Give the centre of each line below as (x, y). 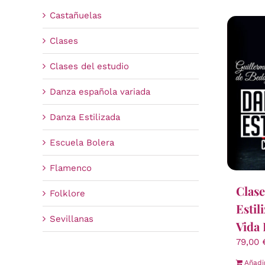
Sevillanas (71, 219)
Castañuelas (75, 15)
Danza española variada (100, 91)
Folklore (67, 193)
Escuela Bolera (82, 142)
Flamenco (70, 168)
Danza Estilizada (85, 117)
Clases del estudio (89, 66)
